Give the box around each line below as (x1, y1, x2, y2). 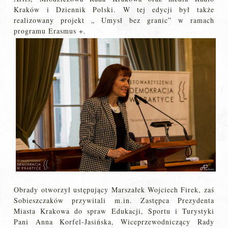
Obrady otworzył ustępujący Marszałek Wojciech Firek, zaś (14, 184, 214, 194)
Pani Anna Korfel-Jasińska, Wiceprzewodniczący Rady (14, 216, 214, 226)
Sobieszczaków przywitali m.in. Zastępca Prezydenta (14, 195, 214, 205)
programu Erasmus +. (14, 25, 87, 36)
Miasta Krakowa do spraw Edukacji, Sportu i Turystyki (14, 206, 214, 216)
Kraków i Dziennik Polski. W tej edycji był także (14, 4, 214, 14)
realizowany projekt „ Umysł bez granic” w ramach (14, 15, 214, 25)
